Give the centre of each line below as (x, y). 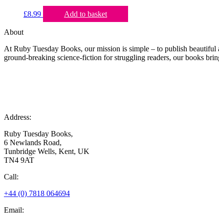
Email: (14, 210)
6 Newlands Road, (33, 143)
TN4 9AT (19, 160)
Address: (18, 117)
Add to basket (86, 14)
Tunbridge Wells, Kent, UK (47, 152)
